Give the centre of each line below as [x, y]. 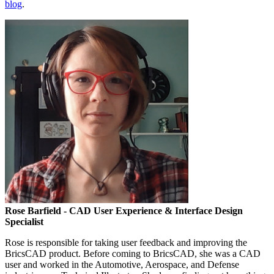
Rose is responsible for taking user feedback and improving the [126, 243]
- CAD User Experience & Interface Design [152, 211]
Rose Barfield [33, 211]
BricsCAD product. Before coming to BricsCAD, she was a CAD [133, 254]
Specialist [24, 222]
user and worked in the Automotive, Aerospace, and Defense [122, 265]
